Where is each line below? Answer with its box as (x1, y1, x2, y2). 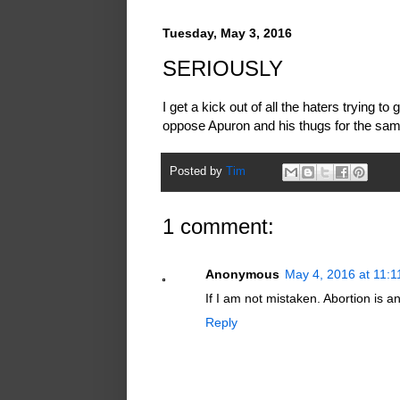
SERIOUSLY (162, 55, 283, 80)
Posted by (170, 164, 226, 178)
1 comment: (162, 213, 274, 238)
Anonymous (205, 266, 279, 281)
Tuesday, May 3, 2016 (162, 25, 292, 40)
